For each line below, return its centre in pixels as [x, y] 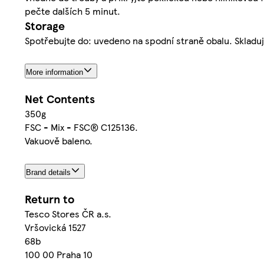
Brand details [48, 172]
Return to [49, 199]
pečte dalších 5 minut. [72, 11]
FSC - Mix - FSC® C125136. [81, 127]
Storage [45, 25]
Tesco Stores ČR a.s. [68, 213]
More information [55, 72]
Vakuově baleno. [59, 140]
